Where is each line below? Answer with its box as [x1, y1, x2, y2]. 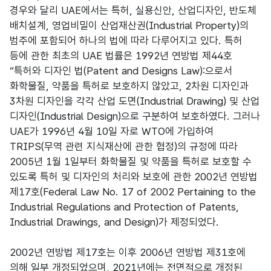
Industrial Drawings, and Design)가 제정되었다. [10, 216, 219, 228]
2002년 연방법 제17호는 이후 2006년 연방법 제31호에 [10, 246, 246, 258]
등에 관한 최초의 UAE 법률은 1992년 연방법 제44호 [10, 50, 232, 62]
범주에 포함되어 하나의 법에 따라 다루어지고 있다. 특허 [10, 34, 243, 47]
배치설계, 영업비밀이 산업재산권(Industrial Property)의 [10, 19, 249, 31]
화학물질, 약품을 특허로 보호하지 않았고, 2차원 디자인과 [10, 80, 249, 92]
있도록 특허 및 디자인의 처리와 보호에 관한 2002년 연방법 [10, 171, 258, 183]
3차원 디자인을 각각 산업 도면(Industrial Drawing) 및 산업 [10, 95, 260, 107]
